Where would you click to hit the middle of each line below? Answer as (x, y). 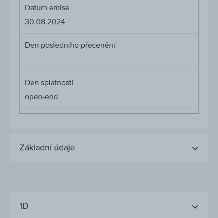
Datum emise (47, 8)
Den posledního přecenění (70, 45)
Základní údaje (47, 148)
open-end (41, 97)
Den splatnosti (49, 82)
